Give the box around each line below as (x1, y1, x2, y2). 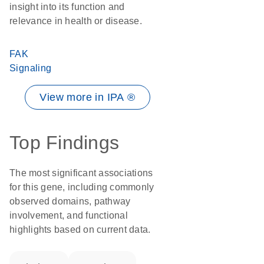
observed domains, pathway (9, 196, 131, 206)
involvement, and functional (9, 210, 128, 220)
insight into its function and (9, 2, 125, 12)
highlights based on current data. (9, 225, 151, 235)
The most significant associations (9, 168, 153, 178)
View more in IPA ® (39, 91, 136, 103)
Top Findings (9, 132, 119, 153)
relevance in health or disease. (9, 16, 142, 26)
